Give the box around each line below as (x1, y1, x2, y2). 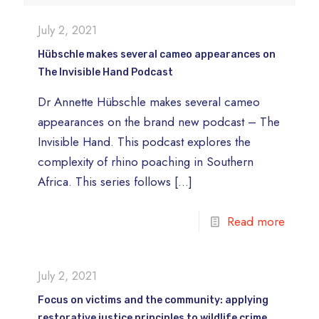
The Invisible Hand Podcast (38, 66, 173, 78)
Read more (227, 212, 285, 230)
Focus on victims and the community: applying (38, 293, 268, 306)
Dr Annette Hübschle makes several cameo (38, 93, 260, 110)
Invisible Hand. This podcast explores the (38, 132, 251, 150)
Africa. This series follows (38, 172, 171, 190)
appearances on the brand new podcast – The (38, 113, 280, 130)
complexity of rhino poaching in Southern (38, 152, 253, 170)
